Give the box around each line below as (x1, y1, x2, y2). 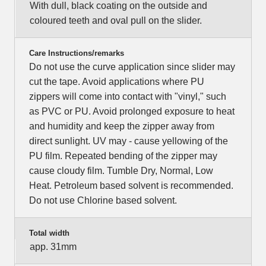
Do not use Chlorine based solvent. (29, 195, 177, 206)
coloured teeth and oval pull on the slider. (30, 15, 202, 26)
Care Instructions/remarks (29, 49, 124, 58)
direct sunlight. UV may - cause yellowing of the (29, 136, 228, 147)
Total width (29, 229, 69, 238)
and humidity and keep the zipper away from (29, 121, 214, 132)
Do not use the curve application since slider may (29, 62, 235, 72)
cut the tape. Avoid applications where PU (29, 77, 204, 87)
